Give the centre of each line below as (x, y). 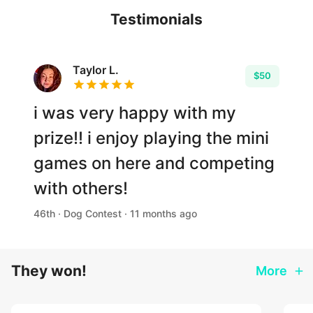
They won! (49, 271)
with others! (81, 188)
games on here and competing (154, 163)
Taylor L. (96, 70)
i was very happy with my (135, 113)
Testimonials (156, 19)
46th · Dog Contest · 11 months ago (115, 213)
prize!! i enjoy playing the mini (151, 138)
